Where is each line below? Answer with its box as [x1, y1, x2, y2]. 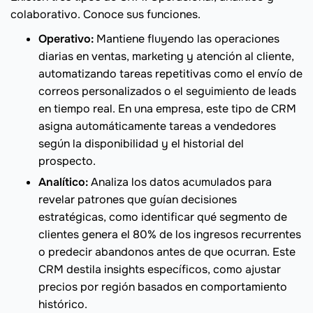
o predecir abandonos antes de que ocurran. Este [38, 245, 296, 260]
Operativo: [38, 31, 96, 47]
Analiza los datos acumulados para [91, 175, 272, 190]
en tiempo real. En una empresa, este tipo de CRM [38, 101, 296, 117]
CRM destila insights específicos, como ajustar [38, 262, 281, 277]
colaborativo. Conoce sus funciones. [10, 7, 201, 22]
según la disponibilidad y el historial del [38, 136, 244, 152]
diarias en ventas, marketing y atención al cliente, [38, 49, 294, 64]
